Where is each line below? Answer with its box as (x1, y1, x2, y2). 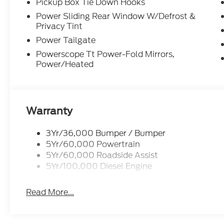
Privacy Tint (36, 20, 83, 32)
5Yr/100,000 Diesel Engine (46, 160, 152, 172)
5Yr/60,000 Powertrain (46, 138, 140, 150)
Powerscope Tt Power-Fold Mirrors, (36, 48, 175, 60)
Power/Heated (36, 58, 94, 70)
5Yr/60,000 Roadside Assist (46, 149, 158, 161)
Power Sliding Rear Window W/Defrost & (36, 10, 196, 22)
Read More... (26, 186, 74, 198)
